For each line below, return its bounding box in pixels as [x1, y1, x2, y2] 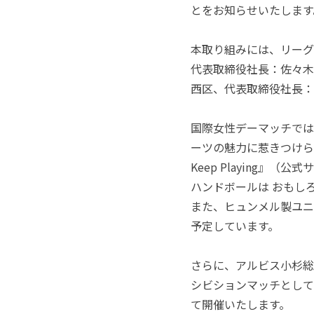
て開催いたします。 [191, 295, 290, 313]
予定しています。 [191, 217, 279, 234]
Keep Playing [191, 158, 258, 175]
